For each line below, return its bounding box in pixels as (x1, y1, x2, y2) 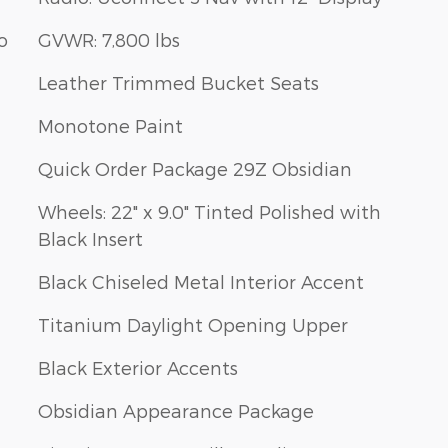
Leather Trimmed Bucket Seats (38, 72, 319, 94)
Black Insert (38, 228, 143, 250)
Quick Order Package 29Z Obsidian (38, 158, 352, 180)
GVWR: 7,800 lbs (38, 29, 180, 51)
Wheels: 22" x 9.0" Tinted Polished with (38, 201, 381, 223)
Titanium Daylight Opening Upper (38, 314, 348, 336)
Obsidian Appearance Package (38, 400, 314, 422)
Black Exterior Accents (38, 357, 238, 379)
